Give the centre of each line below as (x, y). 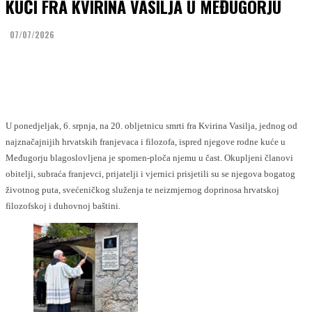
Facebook (52, 68)
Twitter (127, 68)
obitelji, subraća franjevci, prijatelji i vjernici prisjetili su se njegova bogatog (150, 174)
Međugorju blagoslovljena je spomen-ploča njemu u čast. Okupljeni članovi (149, 158)
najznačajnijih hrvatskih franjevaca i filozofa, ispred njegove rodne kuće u (146, 142)
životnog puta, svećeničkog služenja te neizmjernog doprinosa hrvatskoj (142, 190)
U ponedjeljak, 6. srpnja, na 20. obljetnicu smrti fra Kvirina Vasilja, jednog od (151, 126)
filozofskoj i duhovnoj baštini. (63, 206)
